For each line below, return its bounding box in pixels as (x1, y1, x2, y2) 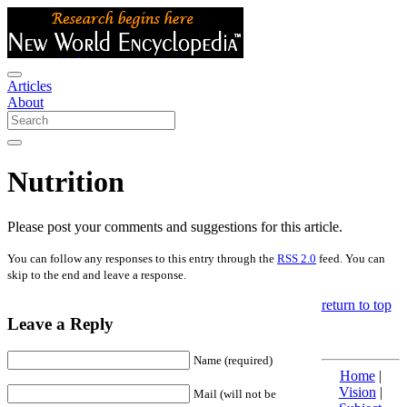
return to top (321, 296, 392, 313)
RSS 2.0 (277, 251, 316, 265)
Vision (338, 383, 376, 400)
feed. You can (316, 251, 385, 265)
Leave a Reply (7, 313, 114, 333)
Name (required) (194, 353, 273, 368)
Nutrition (7, 165, 124, 199)
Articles (7, 78, 52, 94)
